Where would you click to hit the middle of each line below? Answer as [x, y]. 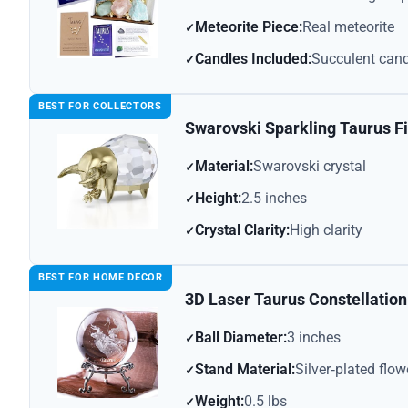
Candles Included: [253, 59]
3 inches [314, 338]
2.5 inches [274, 199]
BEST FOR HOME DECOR [101, 278]
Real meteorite [348, 27]
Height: [218, 199]
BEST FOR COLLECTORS [100, 107]
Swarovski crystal [310, 167]
